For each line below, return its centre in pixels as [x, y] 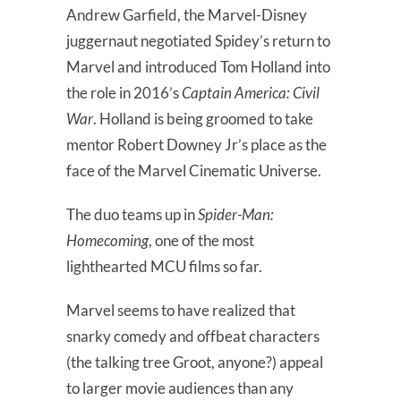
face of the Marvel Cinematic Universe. [194, 170]
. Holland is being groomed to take [203, 118]
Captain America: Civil [251, 92]
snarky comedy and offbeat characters [193, 336]
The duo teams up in [132, 214]
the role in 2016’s [124, 92]
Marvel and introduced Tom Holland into [198, 66]
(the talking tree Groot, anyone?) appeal [195, 362]
